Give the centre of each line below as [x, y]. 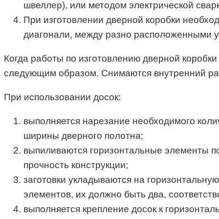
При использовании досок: [62, 97]
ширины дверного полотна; [83, 136]
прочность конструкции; [76, 165]
